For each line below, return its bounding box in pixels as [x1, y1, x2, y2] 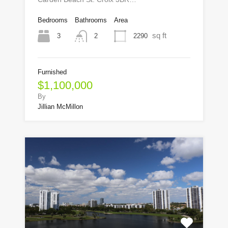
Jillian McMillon [38, 102, 83, 110]
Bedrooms [38, 16, 68, 24]
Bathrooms [75, 16, 107, 24]
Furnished [38, 68, 67, 76]
